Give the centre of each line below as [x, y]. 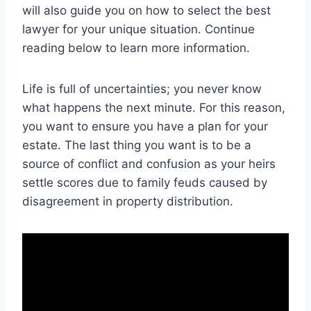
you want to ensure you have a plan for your [145, 126]
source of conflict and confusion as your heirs [149, 163]
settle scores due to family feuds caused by [145, 182]
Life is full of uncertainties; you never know [142, 89]
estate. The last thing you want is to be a [137, 145]
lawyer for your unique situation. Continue [138, 29]
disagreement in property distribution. [128, 201]
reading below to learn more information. [136, 48]
